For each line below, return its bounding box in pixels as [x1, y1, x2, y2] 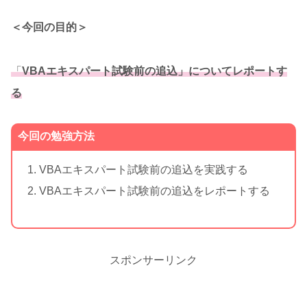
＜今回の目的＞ [11, 21, 88, 33]
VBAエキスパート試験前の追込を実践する [39, 163, 249, 175]
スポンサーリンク [110, 254, 197, 266]
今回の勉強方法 [18, 130, 95, 143]
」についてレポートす [177, 64, 287, 77]
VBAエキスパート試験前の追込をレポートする [39, 184, 271, 197]
